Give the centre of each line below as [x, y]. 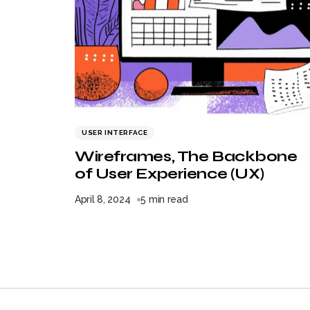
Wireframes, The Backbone [186, 156]
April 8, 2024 [103, 199]
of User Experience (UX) [170, 174]
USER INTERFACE [115, 133]
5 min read [164, 199]
